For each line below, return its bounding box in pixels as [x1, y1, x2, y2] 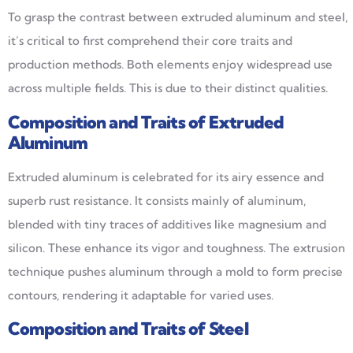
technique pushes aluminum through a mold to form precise [8, 263, 343, 279]
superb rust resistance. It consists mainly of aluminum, [8, 192, 306, 208]
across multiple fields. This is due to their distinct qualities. [8, 80, 328, 96]
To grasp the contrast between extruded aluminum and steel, [8, 9, 347, 25]
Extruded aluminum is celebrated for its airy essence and [8, 169, 324, 184]
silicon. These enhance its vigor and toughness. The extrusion [8, 240, 345, 255]
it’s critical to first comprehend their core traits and [8, 33, 292, 49]
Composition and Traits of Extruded [8, 110, 284, 133]
